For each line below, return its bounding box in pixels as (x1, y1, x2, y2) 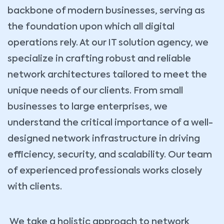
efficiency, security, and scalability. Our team (7, 150, 212, 159)
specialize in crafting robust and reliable (7, 54, 191, 63)
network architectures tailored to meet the (7, 70, 207, 79)
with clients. (7, 182, 62, 191)
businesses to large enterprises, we (7, 102, 167, 111)
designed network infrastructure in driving (7, 134, 200, 143)
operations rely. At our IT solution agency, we (7, 38, 208, 47)
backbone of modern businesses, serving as (7, 6, 205, 15)
